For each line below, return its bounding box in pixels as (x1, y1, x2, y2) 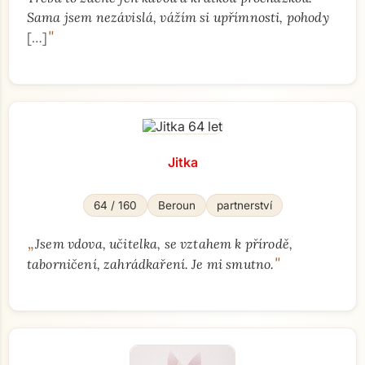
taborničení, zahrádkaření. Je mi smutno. (27, 256, 275, 272)
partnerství (216, 199, 272, 212)
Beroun (157, 199, 196, 212)
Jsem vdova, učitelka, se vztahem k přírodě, (35, 235, 293, 252)
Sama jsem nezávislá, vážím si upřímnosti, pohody (27, 9, 329, 25)
